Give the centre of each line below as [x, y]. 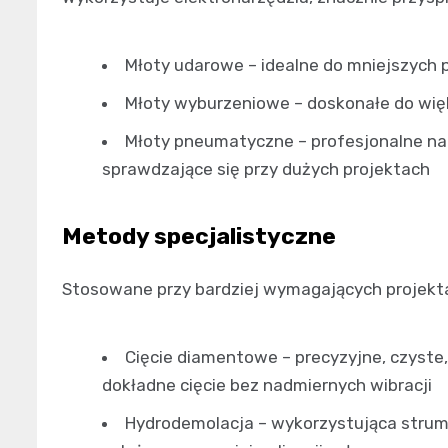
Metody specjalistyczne [199, 235]
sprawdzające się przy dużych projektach [266, 168]
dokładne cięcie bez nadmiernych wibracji [267, 384]
